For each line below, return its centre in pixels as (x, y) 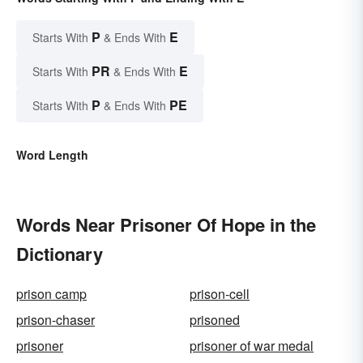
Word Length (52, 155)
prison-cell (220, 294)
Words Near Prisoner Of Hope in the (166, 225)
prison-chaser (56, 320)
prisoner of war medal (252, 346)
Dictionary (60, 254)
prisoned (215, 320)
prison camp (51, 294)
